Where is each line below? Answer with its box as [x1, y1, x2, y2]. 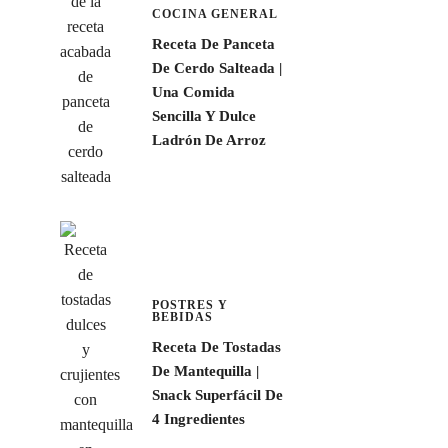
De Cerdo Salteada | [151, 59, 282, 76]
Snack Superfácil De [151, 387, 283, 404]
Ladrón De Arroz [151, 131, 266, 148]
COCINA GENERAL [151, 6, 278, 21]
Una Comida [151, 83, 235, 100]
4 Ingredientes [151, 411, 245, 428]
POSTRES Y [151, 298, 228, 313]
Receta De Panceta [151, 35, 275, 52]
